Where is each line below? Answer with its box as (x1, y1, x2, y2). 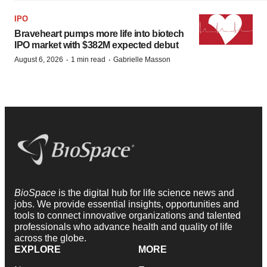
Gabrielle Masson (113, 55, 170, 64)
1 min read (71, 55, 105, 64)
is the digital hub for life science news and (58, 188, 234, 198)
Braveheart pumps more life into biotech (14, 29, 184, 39)
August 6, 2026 (14, 55, 63, 64)
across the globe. (14, 233, 86, 244)
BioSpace (14, 188, 58, 198)
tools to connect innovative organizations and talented (14, 210, 241, 221)
